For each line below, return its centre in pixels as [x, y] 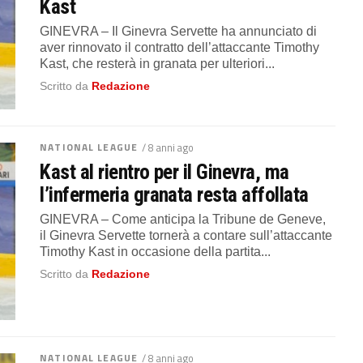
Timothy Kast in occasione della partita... [156, 251]
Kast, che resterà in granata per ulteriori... [158, 64]
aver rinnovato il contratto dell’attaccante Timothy [180, 47]
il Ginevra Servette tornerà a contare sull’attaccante [186, 235]
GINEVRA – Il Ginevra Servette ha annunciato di [179, 31]
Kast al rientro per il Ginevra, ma [164, 171]
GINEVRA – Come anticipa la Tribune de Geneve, [183, 219]
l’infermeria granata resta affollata [174, 194]
